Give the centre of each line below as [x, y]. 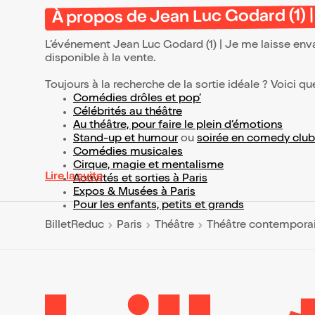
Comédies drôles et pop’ [137, 99]
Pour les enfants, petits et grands [159, 206]
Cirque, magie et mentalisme [148, 166]
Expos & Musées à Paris [134, 193]
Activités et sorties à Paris [140, 179]
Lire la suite [74, 177]
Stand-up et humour [126, 139]
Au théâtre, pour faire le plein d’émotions [178, 126]
